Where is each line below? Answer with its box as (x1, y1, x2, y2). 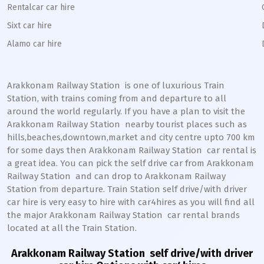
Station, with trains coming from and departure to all (7, 93, 226, 104)
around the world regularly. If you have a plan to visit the (7, 106, 245, 117)
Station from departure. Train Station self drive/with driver (7, 184, 247, 194)
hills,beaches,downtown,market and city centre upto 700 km (7, 132, 255, 143)
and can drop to (71, 171, 145, 181)
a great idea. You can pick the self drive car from (7, 158, 207, 169)
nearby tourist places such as (120, 119, 247, 130)
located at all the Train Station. (7, 223, 137, 233)
